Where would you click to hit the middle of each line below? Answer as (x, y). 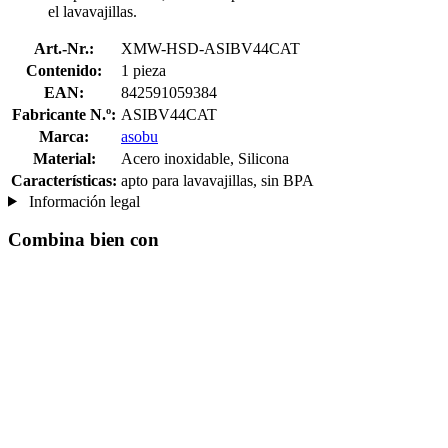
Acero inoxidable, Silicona (205, 158)
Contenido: (64, 70)
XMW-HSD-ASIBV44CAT (210, 48)
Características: (64, 180)
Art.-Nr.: (64, 48)
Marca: (64, 136)
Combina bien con (83, 240)
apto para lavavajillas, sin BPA (217, 180)
